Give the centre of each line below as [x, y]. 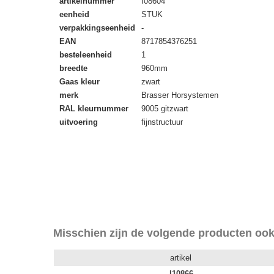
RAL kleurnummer [94, 109]
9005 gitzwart [165, 109]
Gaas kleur [80, 82]
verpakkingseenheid [97, 28]
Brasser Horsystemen [180, 95]
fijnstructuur [162, 122]
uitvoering [79, 122]
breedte [73, 68]
